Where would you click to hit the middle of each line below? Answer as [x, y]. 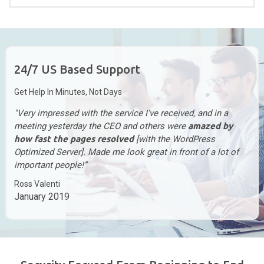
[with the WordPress [175, 139]
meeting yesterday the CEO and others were [101, 126]
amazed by [210, 126]
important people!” [50, 165]
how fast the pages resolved [75, 138]
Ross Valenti [37, 184]
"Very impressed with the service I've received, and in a [121, 113]
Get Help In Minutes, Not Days [68, 92]
